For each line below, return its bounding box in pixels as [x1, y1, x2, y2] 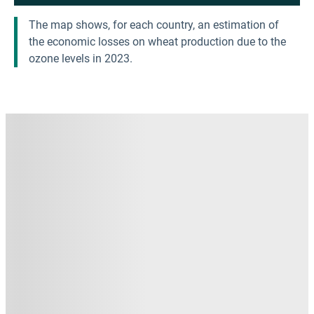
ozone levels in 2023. [29, 52, 132, 65]
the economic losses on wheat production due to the [29, 35, 286, 48]
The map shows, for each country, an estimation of [29, 18, 279, 32]
